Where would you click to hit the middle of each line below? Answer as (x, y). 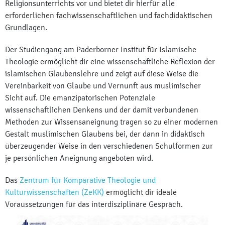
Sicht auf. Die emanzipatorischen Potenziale (80, 98)
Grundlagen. (26, 28)
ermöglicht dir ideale (140, 192)
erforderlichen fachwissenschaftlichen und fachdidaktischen (109, 16)
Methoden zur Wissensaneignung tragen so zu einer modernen (111, 122)
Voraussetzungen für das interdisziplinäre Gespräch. (95, 204)
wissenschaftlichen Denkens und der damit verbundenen (102, 110)
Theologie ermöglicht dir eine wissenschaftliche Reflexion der (110, 62)
